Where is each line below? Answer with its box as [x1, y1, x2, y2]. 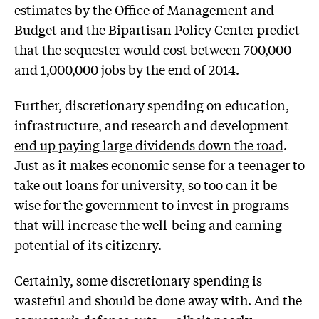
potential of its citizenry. [14, 234, 162, 253]
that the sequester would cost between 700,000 [14, 40, 291, 59]
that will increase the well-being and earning [14, 214, 282, 234]
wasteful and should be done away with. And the [14, 290, 302, 309]
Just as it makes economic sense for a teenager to [14, 155, 305, 174]
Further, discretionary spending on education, [14, 95, 289, 114]
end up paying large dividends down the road [14, 135, 283, 154]
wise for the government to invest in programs [14, 194, 289, 214]
